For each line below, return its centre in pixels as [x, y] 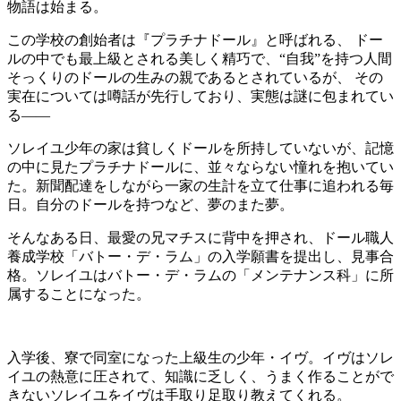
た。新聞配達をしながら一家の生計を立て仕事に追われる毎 [200, 185]
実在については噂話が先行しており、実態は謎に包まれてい [200, 96]
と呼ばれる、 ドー [324, 39]
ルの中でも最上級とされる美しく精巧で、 [143, 58]
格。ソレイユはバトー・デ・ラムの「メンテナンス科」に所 [200, 275]
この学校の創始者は [72, 39]
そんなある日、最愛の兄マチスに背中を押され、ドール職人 [200, 237]
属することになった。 [79, 294]
